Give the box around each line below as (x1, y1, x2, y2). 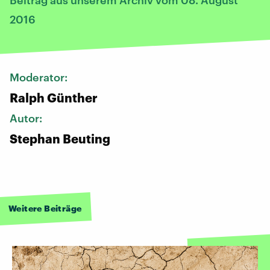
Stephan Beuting (10, 131, 110, 146)
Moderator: (10, 70, 70, 84)
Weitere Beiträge (8, 202, 82, 213)
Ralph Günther (10, 90, 98, 105)
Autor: (10, 111, 45, 125)
